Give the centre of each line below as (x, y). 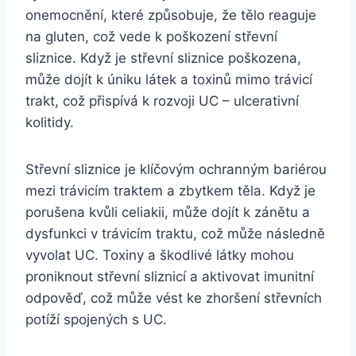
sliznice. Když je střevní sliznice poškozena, (163, 58)
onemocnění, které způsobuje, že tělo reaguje (171, 15)
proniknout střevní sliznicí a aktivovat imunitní (170, 277)
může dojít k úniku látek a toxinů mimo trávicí (169, 80)
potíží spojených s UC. (96, 320)
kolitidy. (50, 123)
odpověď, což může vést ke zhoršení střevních (174, 298)
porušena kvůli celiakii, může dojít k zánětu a (168, 213)
